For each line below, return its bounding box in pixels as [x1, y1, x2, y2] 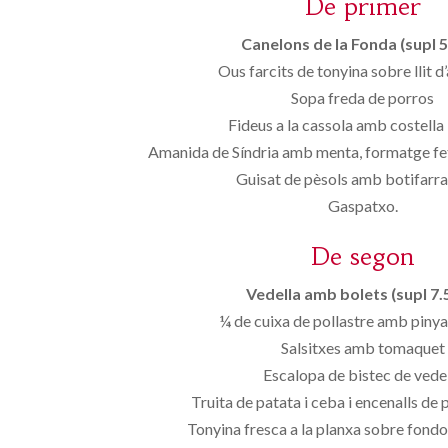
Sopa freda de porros [291, 88, 435, 107]
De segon [310, 242, 416, 272]
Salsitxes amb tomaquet [280, 338, 445, 357]
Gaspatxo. [327, 196, 398, 215]
